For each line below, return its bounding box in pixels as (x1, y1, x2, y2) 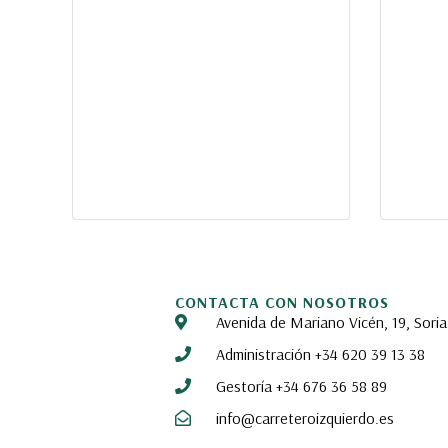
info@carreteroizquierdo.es (215, 408, 394, 429)
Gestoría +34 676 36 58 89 (215, 376, 387, 397)
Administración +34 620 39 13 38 (215, 344, 425, 365)
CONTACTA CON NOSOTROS (174, 292, 389, 313)
